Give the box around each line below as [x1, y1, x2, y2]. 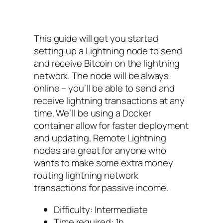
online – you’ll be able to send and [34, 82, 175, 95]
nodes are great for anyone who [34, 144, 166, 157]
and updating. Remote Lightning [34, 131, 166, 145]
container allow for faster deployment [34, 119, 189, 132]
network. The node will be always [34, 69, 169, 83]
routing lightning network [34, 169, 138, 182]
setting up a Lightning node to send [34, 44, 182, 58]
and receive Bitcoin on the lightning [34, 57, 180, 70]
